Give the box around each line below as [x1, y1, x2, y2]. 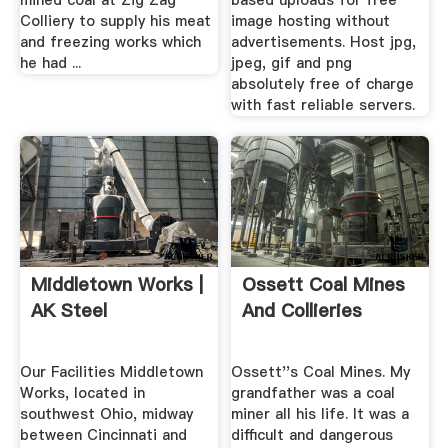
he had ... [19, 53, 81, 74]
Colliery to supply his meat [19, 11, 211, 32]
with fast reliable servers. [231, 95, 416, 116]
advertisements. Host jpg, [231, 32, 417, 53]
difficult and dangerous [231, 424, 394, 445]
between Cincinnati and [19, 424, 187, 445]
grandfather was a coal [231, 382, 396, 403]
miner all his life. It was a [231, 403, 410, 424]
